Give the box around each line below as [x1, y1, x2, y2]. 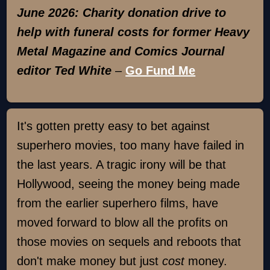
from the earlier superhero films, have [17, 196, 219, 210]
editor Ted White [17, 64, 112, 78]
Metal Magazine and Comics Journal [17, 45, 225, 58]
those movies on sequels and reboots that [17, 234, 242, 248]
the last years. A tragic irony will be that [17, 157, 227, 171]
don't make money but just [17, 254, 163, 268]
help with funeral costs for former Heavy [17, 25, 250, 39]
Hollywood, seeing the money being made [17, 177, 240, 190]
